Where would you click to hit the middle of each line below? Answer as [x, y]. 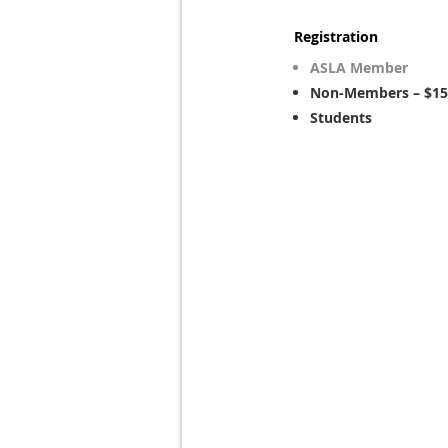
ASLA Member [359, 67]
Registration [336, 36]
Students [341, 117]
